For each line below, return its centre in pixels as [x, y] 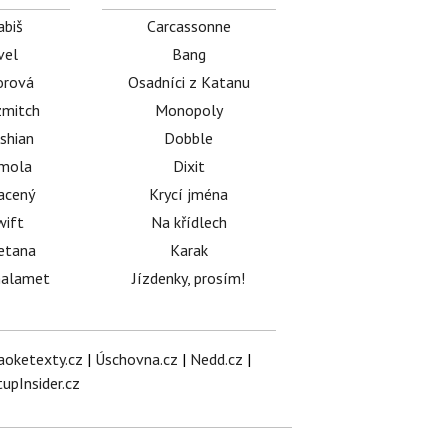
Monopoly [188, 110]
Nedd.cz [216, 359]
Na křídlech [188, 222]
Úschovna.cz [136, 359]
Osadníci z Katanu [188, 82]
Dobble [189, 138]
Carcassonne [188, 26]
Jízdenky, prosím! [189, 278]
